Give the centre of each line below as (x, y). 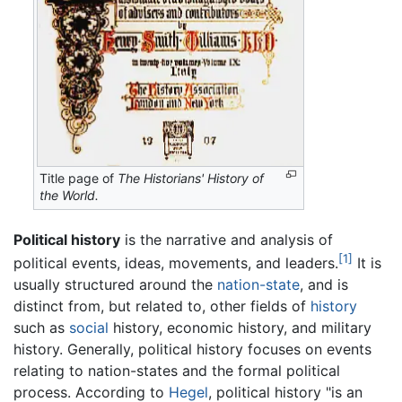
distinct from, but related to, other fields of (162, 306)
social (89, 328)
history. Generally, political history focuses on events (192, 350)
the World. (70, 196)
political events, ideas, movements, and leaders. (176, 263)
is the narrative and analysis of (227, 239)
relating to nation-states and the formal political (177, 371)
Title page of (79, 179)
